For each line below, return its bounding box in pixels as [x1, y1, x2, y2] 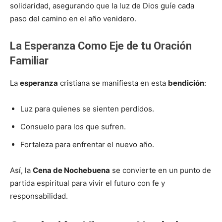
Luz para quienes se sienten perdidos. [20, 104, 154, 113]
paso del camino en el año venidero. [10, 13, 136, 23]
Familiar [10, 54, 49, 67]
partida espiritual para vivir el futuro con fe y [10, 178, 165, 188]
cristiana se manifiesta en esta [58, 78, 168, 88]
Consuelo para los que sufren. [20, 121, 126, 131]
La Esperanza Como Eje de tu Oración [10, 39, 192, 52]
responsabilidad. [10, 191, 68, 201]
